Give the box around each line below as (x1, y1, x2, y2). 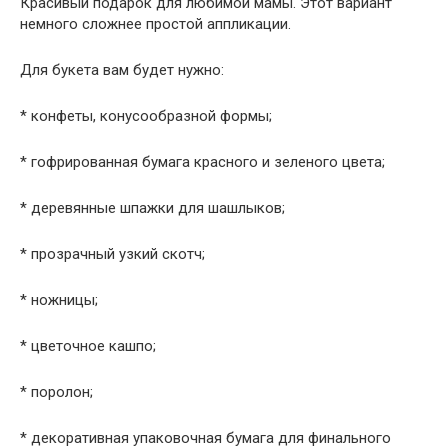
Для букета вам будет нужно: (20, 61, 224, 80)
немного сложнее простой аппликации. (20, 15, 291, 34)
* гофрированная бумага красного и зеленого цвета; (20, 153, 385, 172)
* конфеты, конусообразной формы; (20, 107, 272, 126)
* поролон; (20, 383, 93, 402)
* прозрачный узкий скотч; (20, 245, 205, 264)
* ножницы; (20, 291, 98, 310)
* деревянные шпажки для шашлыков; (20, 199, 285, 218)
